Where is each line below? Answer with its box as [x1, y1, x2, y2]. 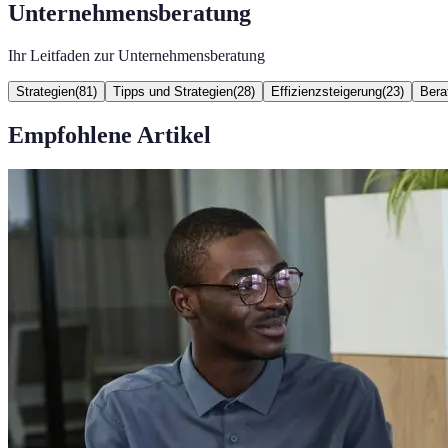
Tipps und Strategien [113, 83, 233, 99]
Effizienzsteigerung [271, 83, 382, 99]
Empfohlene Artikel [8, 121, 211, 148]
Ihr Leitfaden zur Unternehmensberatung [8, 46, 265, 64]
